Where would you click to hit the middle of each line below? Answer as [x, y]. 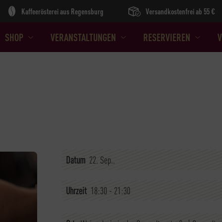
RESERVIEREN [166, 37]
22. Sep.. [102, 159]
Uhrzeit [76, 190]
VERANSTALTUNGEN [83, 37]
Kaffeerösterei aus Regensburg [62, 11]
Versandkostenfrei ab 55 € [180, 11]
